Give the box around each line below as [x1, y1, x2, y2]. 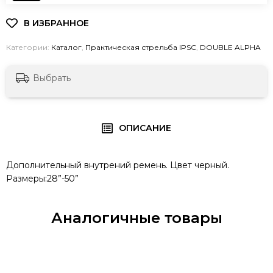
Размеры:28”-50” [6, 173, 79, 185]
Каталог [51, 43, 82, 52]
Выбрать [33, 73, 71, 84]
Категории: [6, 43, 51, 52]
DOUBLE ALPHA [200, 43, 261, 52]
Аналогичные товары [51, 209, 222, 227]
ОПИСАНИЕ [119, 122, 172, 134]
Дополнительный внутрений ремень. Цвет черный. [6, 160, 229, 171]
